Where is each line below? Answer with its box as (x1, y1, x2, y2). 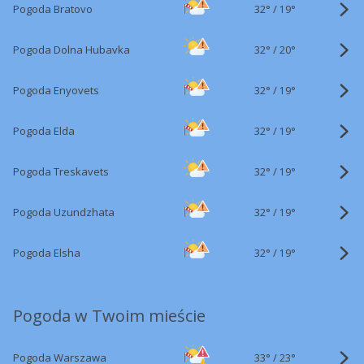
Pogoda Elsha (13, 245, 80, 260)
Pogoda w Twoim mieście (13, 305, 206, 327)
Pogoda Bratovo (13, 2, 93, 16)
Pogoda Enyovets (13, 83, 99, 97)
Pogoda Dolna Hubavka (13, 42, 130, 57)
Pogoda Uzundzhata (13, 205, 115, 219)
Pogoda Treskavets (13, 164, 109, 179)
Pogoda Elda (13, 123, 75, 138)
